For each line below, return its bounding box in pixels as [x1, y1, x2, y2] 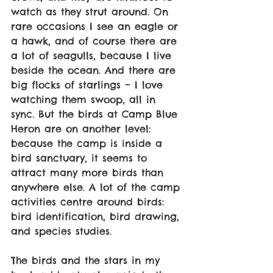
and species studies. [11, 225, 120, 238]
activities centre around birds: [11, 196, 168, 208]
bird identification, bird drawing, [11, 210, 183, 223]
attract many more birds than [11, 166, 168, 179]
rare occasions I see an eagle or [11, 20, 182, 33]
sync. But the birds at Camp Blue [11, 108, 182, 121]
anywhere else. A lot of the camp [11, 181, 184, 194]
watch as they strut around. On [11, 5, 172, 18]
